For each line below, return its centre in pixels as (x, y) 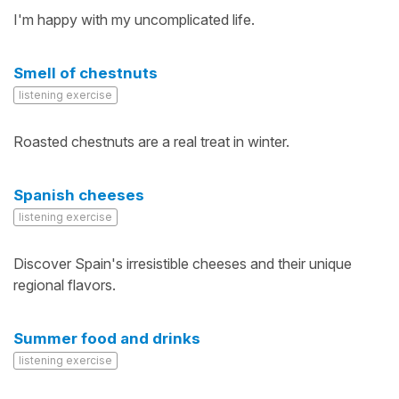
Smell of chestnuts (85, 73)
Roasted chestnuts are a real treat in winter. (151, 142)
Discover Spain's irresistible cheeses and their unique (183, 264)
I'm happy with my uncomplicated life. (134, 20)
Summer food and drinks (107, 338)
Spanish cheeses (79, 195)
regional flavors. (65, 285)
